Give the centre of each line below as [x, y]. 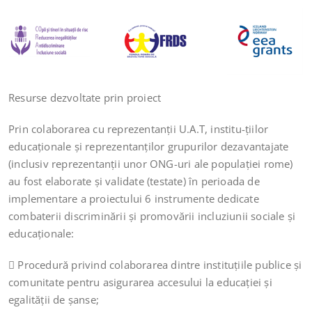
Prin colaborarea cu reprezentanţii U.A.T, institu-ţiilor [139, 129]
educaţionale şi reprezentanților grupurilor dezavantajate [149, 147]
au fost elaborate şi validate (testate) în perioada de [134, 181]
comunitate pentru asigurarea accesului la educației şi [140, 282]
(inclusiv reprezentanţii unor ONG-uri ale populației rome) [151, 164]
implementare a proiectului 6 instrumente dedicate [134, 199]
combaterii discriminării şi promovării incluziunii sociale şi [152, 216]
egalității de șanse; [54, 300]
